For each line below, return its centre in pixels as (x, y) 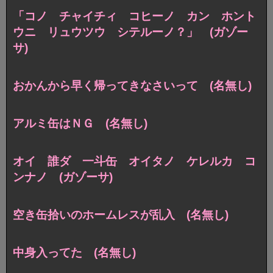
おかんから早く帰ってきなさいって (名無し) (132, 86)
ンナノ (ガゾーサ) (63, 177)
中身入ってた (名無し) (74, 253)
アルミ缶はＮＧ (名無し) (80, 124)
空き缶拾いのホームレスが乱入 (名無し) (121, 215)
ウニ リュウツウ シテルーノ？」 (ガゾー (130, 32)
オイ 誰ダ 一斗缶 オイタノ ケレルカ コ (134, 161)
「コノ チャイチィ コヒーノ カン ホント (134, 16)
